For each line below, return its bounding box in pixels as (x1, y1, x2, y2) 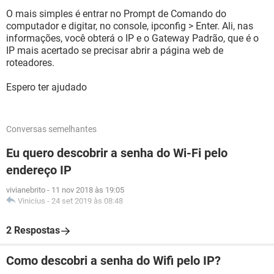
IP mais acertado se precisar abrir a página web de (6, 45, 223, 56)
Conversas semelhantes (6, 124, 97, 134)
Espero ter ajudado (6, 81, 87, 93)
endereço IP (6, 163, 72, 177)
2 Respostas (6, 224, 60, 236)
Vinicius (18, 196, 45, 206)
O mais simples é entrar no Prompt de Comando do (6, 8, 226, 20)
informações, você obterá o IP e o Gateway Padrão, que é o (6, 32, 259, 44)
